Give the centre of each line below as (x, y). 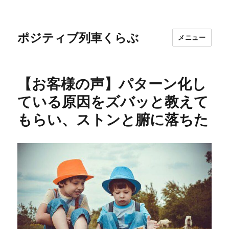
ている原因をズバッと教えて (113, 102)
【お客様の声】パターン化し (112, 84)
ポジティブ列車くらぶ (78, 38)
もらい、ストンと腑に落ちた (113, 120)
